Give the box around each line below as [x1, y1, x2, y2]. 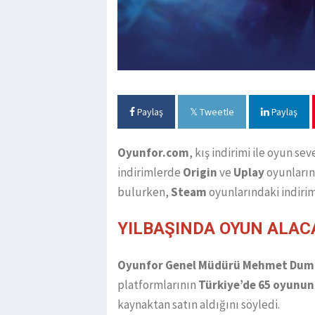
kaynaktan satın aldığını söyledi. [117, 297, 280, 313]
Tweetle [198, 105, 234, 119]
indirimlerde [117, 165, 183, 181]
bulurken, [117, 184, 171, 200]
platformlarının [117, 277, 198, 293]
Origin [183, 165, 217, 181]
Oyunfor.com [117, 145, 189, 161]
